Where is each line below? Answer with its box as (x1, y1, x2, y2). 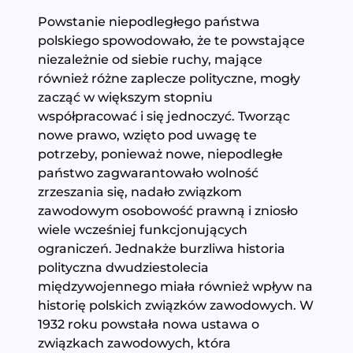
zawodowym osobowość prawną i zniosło (38, 202, 299, 218)
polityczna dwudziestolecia (38, 258, 210, 275)
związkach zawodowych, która (38, 334, 232, 351)
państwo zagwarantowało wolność (38, 164, 259, 180)
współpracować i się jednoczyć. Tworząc (38, 107, 291, 124)
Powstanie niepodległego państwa (38, 13, 261, 29)
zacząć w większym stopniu (38, 88, 214, 105)
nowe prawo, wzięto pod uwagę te (38, 126, 258, 143)
